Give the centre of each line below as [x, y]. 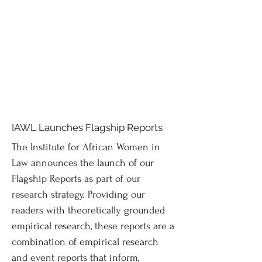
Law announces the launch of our [83, 163]
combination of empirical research [85, 242]
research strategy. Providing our [78, 194]
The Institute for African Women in [86, 147]
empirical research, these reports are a [93, 226]
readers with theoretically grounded [88, 210]
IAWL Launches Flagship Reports [87, 127]
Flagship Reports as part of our [76, 179]
